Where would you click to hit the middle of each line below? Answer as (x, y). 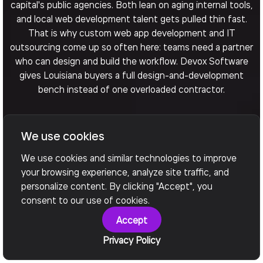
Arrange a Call (129, 145)
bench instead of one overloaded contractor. (131, 89)
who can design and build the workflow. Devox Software (131, 60)
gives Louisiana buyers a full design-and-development (131, 75)
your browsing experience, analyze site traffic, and (125, 171)
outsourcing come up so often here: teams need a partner (131, 46)
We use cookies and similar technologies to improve (129, 157)
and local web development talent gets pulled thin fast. (131, 18)
